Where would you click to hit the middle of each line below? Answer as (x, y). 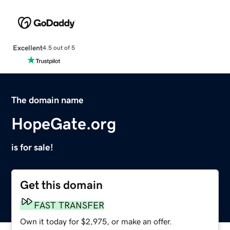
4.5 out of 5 (59, 48)
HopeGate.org (64, 123)
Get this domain (62, 185)
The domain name (48, 100)
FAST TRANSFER (69, 205)
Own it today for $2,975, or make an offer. (96, 221)
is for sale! (33, 147)
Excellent (27, 47)
